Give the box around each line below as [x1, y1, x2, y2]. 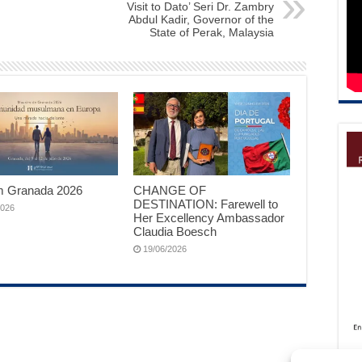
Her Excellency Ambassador [133, 211, 284, 225]
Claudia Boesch [133, 225, 217, 239]
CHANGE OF [133, 183, 206, 198]
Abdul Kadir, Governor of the [128, 13, 274, 26]
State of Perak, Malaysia [149, 26, 274, 39]
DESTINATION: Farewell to [133, 197, 278, 212]
